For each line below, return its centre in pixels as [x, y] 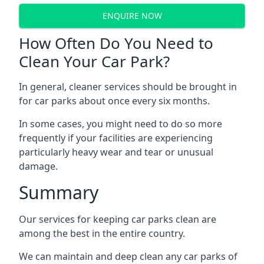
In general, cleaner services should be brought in [128, 86]
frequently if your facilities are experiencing [116, 138]
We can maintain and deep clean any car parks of [128, 256]
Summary [59, 192]
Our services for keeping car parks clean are [118, 219]
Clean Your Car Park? [94, 61]
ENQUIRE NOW [132, 16]
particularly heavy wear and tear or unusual [116, 152]
